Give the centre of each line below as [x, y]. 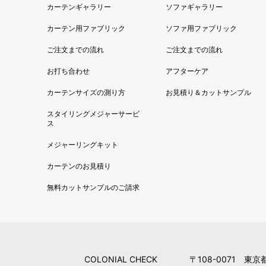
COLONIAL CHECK [125, 259]
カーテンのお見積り [79, 166]
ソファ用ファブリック [201, 28]
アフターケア [187, 71]
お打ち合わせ [69, 71]
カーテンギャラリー [79, 7]
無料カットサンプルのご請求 [94, 187]
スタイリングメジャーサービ [94, 113]
